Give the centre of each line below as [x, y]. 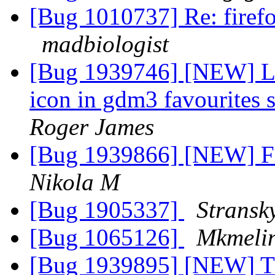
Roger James [92, 127]
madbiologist [105, 44]
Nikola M [75, 182]
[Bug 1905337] [107, 210]
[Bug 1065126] [107, 238]
